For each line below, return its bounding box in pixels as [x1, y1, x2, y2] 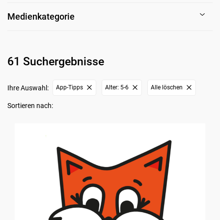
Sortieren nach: [7, 101, 53, 110]
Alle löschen [151, 84, 183, 91]
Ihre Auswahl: [7, 84, 49, 92]
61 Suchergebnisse [7, 55, 104, 69]
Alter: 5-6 [105, 84, 129, 91]
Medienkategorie [7, 11, 75, 22]
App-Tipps [56, 84, 83, 91]
